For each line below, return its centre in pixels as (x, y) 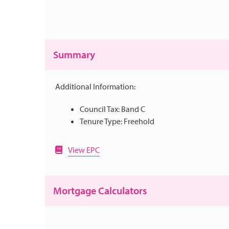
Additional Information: (95, 87)
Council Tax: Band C (112, 109)
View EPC (84, 150)
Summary (74, 55)
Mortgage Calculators (100, 191)
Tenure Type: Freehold (117, 121)
